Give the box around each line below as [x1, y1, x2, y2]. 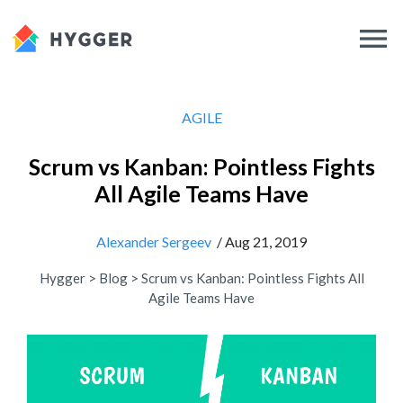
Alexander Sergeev [96, 233, 211, 250]
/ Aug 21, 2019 [211, 233, 307, 250]
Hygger [39, 270, 85, 286]
